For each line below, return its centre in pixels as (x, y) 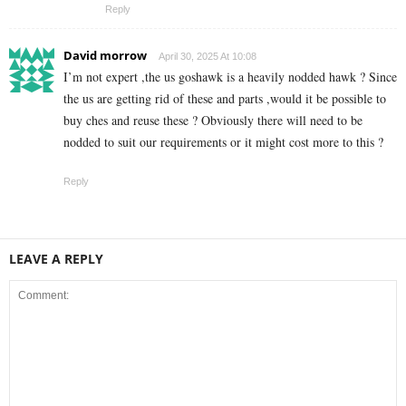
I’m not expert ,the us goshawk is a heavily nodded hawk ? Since (230, 77)
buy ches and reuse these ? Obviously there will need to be (213, 121)
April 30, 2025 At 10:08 (208, 57)
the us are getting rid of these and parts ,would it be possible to (225, 99)
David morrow (105, 56)
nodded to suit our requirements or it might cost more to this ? (223, 142)
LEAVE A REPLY (56, 259)
